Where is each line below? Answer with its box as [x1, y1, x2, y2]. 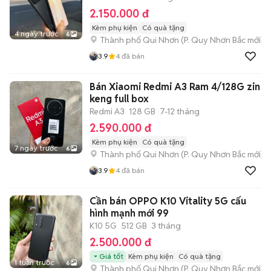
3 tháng [151, 220, 181, 231]
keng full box [90, 93, 149, 105]
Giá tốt [99, 252, 123, 261]
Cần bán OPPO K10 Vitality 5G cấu [90, 195, 246, 207]
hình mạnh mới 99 [90, 207, 169, 220]
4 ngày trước [15, 29, 58, 38]
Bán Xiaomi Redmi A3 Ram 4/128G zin [90, 80, 260, 93]
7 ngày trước [15, 143, 57, 152]
